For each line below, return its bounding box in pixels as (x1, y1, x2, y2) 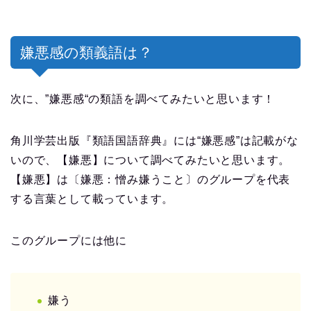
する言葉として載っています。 (10, 192, 174, 205)
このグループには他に (10, 234, 127, 246)
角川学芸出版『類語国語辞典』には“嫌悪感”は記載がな (10, 134, 299, 146)
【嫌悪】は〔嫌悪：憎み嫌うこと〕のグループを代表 (10, 173, 291, 185)
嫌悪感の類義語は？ (20, 44, 153, 60)
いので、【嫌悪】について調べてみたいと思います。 (10, 153, 291, 166)
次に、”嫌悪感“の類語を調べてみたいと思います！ (10, 92, 276, 105)
